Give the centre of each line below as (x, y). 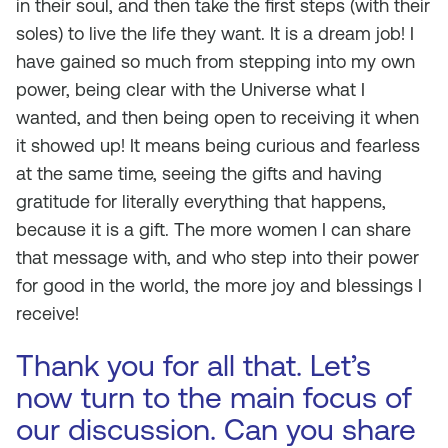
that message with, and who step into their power (217, 257)
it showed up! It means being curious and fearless (218, 145)
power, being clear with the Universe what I (190, 89)
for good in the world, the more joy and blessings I (219, 285)
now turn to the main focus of (214, 397)
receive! (47, 313)
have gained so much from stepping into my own (215, 61)
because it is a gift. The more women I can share (213, 229)
